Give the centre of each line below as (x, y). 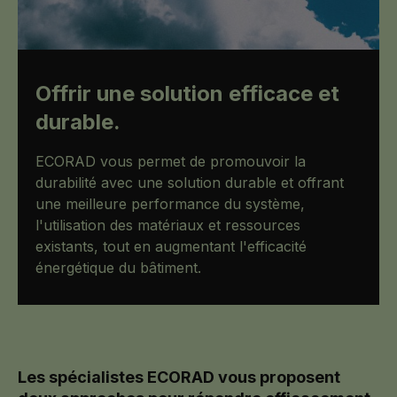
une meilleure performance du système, (170, 204)
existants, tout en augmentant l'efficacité (171, 247)
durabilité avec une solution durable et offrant (190, 183)
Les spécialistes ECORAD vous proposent (179, 378)
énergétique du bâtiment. (118, 268)
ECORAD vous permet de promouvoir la (171, 162)
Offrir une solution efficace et (187, 94)
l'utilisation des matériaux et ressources (168, 226)
